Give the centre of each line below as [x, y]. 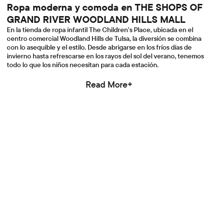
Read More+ [109, 84]
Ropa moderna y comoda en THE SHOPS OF [105, 7]
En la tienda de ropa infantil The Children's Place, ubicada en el [100, 30]
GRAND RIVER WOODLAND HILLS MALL [96, 19]
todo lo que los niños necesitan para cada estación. [83, 65]
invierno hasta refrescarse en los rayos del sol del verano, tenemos [105, 56]
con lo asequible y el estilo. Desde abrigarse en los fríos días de [99, 47]
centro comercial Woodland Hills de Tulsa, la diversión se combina [104, 38]
